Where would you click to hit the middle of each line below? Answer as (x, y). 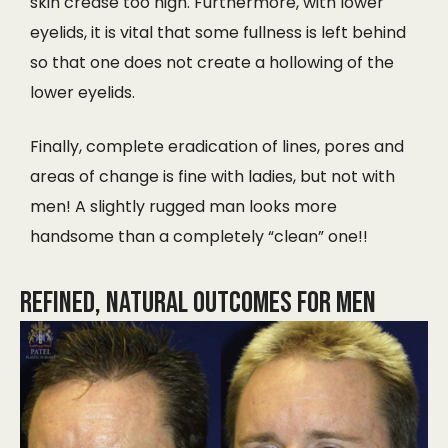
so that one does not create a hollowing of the (212, 62)
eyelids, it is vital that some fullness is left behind (218, 32)
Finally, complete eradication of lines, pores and (217, 146)
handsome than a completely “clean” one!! (199, 236)
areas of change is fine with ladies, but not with (212, 176)
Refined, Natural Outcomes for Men (198, 302)
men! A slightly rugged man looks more (183, 206)
